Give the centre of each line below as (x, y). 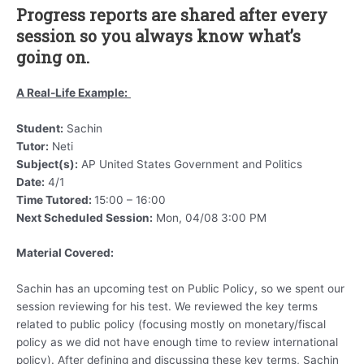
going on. (53, 56)
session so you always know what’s (158, 35)
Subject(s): (47, 164)
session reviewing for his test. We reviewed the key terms (167, 307)
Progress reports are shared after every (172, 14)
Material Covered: (65, 253)
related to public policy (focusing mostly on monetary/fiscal (171, 325)
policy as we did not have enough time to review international (177, 342)
